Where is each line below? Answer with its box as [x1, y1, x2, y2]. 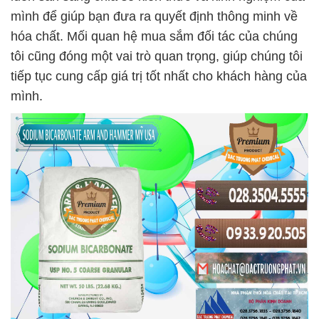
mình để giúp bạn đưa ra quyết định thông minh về [11, 9, 298, 23]
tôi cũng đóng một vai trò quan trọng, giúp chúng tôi [11, 49, 303, 63]
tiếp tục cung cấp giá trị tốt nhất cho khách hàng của [11, 69, 307, 83]
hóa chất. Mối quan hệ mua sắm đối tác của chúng [11, 29, 298, 43]
